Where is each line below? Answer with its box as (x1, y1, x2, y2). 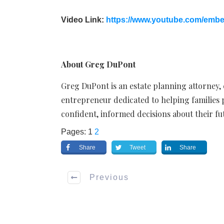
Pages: (61, 127, 86, 136)
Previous (89, 173, 129, 181)
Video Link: (61, 15, 106, 24)
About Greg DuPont (61, 58, 135, 69)
